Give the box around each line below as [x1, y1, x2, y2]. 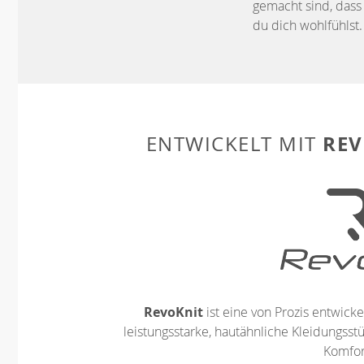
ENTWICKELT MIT [145, 131, 323, 158]
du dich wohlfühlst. [253, 16, 362, 35]
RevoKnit [144, 302, 203, 321]
